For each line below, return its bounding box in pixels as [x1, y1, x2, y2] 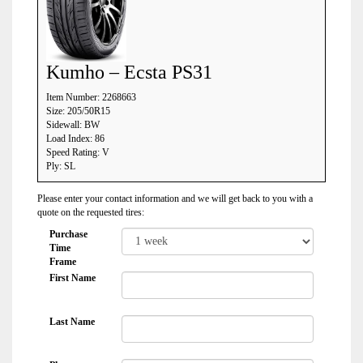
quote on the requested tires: [37, 207, 144, 218]
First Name [49, 272, 96, 284]
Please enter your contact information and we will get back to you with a [37, 193, 313, 204]
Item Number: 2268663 [46, 92, 136, 103]
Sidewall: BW [46, 119, 100, 130]
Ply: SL [46, 160, 75, 172]
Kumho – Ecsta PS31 [46, 62, 212, 83]
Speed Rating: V [46, 147, 109, 158]
